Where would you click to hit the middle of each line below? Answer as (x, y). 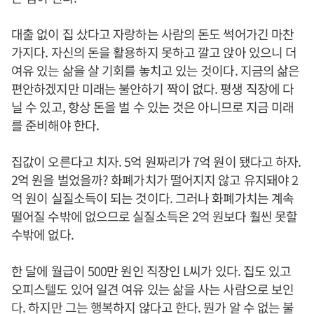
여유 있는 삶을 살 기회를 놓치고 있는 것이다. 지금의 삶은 (156, 70)
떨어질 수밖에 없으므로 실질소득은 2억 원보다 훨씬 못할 (155, 216)
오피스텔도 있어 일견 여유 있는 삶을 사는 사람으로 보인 (153, 289)
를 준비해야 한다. (55, 125)
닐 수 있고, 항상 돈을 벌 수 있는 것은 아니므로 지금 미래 (153, 107)
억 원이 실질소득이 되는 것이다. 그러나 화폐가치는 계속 (153, 198)
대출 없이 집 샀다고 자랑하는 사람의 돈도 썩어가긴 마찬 (153, 34)
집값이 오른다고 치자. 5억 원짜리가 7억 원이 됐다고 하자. (156, 161)
